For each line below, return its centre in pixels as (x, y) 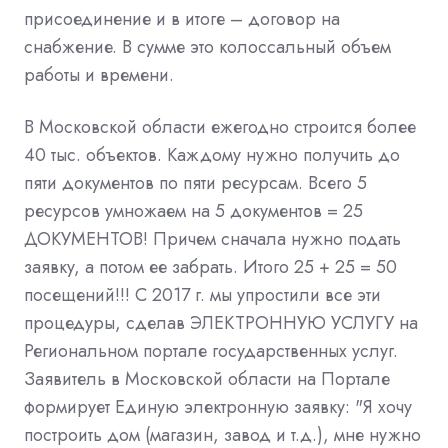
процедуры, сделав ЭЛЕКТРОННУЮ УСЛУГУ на (221, 322)
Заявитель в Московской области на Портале (207, 378)
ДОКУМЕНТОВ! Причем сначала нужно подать (212, 238)
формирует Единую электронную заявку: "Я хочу (218, 406)
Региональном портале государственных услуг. (211, 350)
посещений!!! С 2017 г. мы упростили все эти (202, 294)
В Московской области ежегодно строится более (220, 126)
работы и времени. (99, 74)
